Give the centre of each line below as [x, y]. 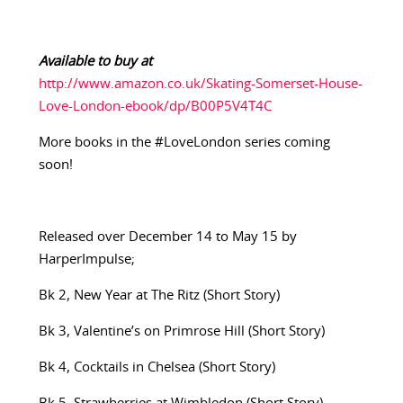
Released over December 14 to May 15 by [167, 237]
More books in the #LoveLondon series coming [184, 143]
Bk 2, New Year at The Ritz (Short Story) [159, 296]
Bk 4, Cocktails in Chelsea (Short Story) [157, 368]
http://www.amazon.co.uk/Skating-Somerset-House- [200, 85]
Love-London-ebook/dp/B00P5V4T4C [155, 107]
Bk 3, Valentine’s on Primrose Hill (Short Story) [181, 332]
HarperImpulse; [86, 260]
